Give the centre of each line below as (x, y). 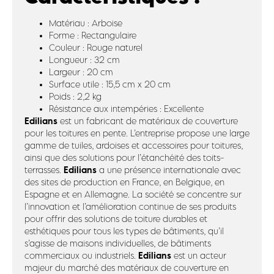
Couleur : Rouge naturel (96, 47)
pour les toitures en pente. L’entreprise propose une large (137, 133)
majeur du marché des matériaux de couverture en (127, 268)
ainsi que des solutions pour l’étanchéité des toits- (124, 157)
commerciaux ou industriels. (81, 255)
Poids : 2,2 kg (75, 96)
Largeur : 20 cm (81, 72)
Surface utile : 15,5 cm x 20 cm (110, 84)
